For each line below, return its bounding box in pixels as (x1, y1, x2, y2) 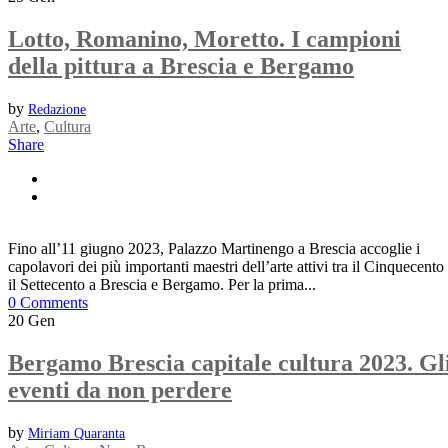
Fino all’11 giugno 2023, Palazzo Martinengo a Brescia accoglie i (8, 239, 420, 257)
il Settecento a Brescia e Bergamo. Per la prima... (8, 275, 316, 293)
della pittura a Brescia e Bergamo (8, 52, 354, 79)
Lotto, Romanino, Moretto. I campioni (8, 25, 401, 52)
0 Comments (8, 293, 88, 311)
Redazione (28, 101, 86, 117)
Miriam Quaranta (28, 425, 125, 441)
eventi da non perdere (8, 376, 232, 403)
